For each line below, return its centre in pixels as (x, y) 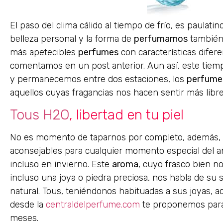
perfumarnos (161, 39)
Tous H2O (40, 115)
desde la (28, 205)
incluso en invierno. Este (61, 165)
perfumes (98, 52)
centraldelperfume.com (93, 205)
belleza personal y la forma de (72, 39)
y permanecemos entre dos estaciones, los (98, 79)
